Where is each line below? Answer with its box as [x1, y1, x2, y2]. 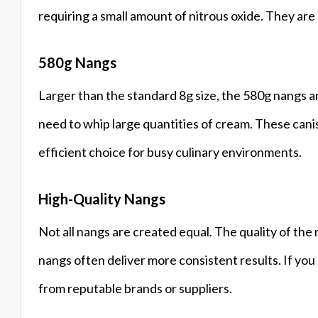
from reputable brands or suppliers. [38, 280, 232, 296]
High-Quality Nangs [38, 190, 165, 207]
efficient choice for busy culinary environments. [38, 143, 302, 160]
